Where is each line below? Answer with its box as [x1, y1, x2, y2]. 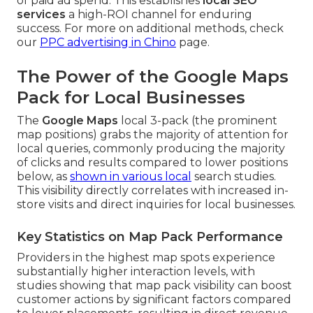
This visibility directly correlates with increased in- [17, 184, 289, 198]
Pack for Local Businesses [17, 87, 245, 108]
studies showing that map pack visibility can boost [17, 279, 292, 293]
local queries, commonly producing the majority [17, 142, 285, 156]
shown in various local [70, 170, 191, 184]
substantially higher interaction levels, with [17, 265, 255, 279]
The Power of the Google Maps [17, 66, 289, 87]
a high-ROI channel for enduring [66, 8, 252, 22]
